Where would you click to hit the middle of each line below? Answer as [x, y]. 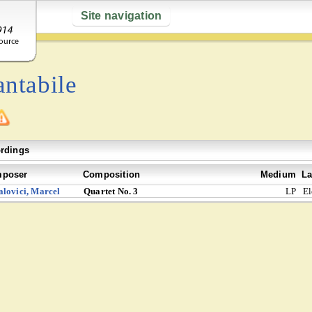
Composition [112, 174]
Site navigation [121, 16]
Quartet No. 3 [111, 191]
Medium [278, 174]
